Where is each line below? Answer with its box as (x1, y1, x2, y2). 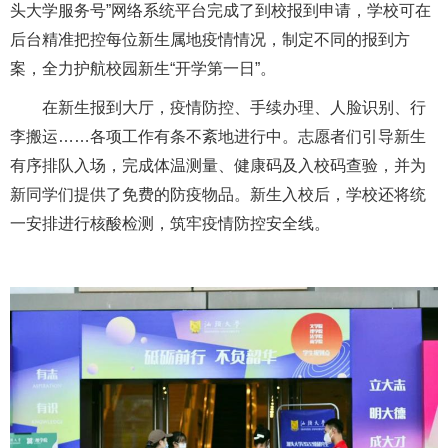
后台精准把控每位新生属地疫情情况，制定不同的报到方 (10, 30, 410, 48)
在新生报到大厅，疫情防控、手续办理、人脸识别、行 (10, 98, 426, 116)
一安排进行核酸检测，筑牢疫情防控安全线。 (10, 214, 330, 232)
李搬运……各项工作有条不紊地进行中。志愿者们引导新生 (10, 127, 426, 145)
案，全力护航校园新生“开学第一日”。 (10, 59, 276, 77)
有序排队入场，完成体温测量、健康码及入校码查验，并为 (10, 156, 426, 174)
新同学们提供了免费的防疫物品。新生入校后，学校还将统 (10, 185, 426, 203)
